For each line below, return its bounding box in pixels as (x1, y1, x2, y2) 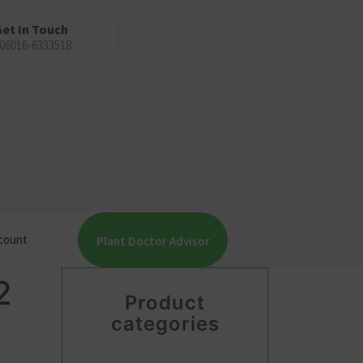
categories (110, 312, 220, 335)
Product (125, 291, 205, 314)
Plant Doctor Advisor (96, 233, 210, 249)
